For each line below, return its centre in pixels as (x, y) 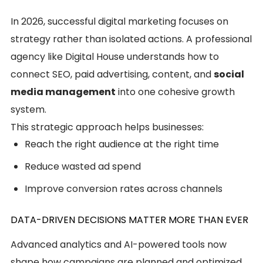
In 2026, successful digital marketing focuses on (119, 21)
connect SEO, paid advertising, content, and (112, 74)
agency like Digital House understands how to (115, 56)
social (229, 74)
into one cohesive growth (175, 92)
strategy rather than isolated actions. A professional (131, 39)
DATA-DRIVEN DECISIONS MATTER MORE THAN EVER (129, 220)
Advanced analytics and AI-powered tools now (119, 244)
